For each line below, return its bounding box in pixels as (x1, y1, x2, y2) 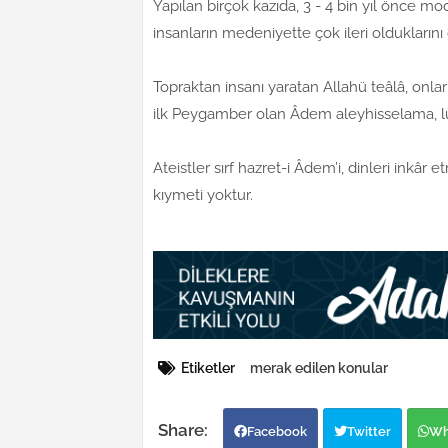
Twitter (347, 424, 391, 440)
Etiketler (181, 360, 235, 377)
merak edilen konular (250, 360, 388, 377)
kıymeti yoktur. (153, 186, 253, 205)
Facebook (247, 424, 307, 440)
